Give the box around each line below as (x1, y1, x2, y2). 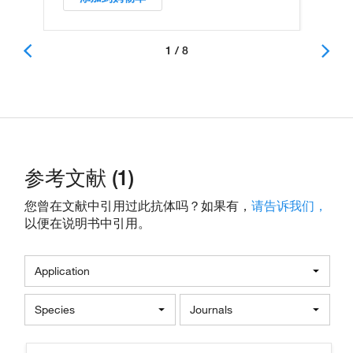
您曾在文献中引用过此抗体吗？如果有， (24, 199, 251, 214)
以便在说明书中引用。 (24, 216, 150, 232)
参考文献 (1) (24, 165, 134, 191)
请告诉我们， (251, 199, 327, 214)
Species (35, 303, 75, 318)
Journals (189, 303, 232, 318)
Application (35, 264, 90, 279)
